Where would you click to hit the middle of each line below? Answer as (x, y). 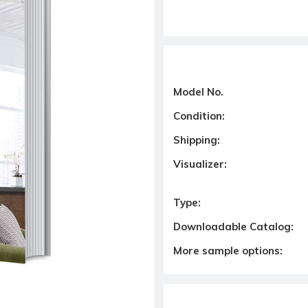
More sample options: (228, 250)
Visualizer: (200, 164)
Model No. (198, 91)
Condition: (199, 115)
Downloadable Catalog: (233, 226)
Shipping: (197, 140)
